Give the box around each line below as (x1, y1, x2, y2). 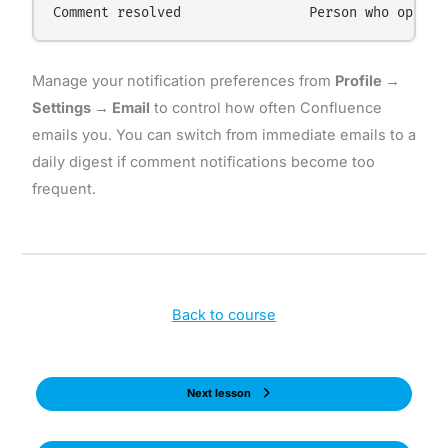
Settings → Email (31, 98, 150, 117)
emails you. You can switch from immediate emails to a (31, 125, 416, 144)
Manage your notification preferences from (31, 71, 335, 90)
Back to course (172, 306, 276, 325)
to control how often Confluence (149, 98, 382, 117)
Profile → (334, 71, 400, 90)
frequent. (31, 179, 96, 198)
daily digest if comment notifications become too (31, 152, 375, 171)
